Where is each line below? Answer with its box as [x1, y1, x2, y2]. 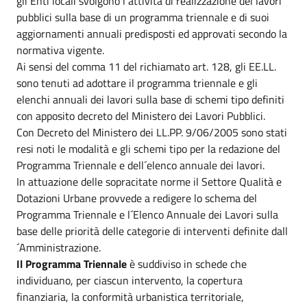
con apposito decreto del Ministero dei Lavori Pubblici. [16, 108, 265, 124]
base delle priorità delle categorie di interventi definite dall [16, 223, 288, 239]
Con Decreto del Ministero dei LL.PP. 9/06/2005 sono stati [16, 124, 287, 140]
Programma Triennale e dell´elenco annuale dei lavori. [16, 157, 265, 173]
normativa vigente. [16, 42, 104, 58]
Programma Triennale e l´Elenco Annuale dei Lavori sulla [16, 206, 278, 223]
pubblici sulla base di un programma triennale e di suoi [16, 9, 269, 25]
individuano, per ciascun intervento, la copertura [16, 272, 243, 288]
